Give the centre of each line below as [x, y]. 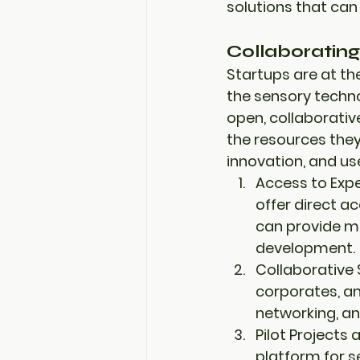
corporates [297, 291]
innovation [265, 161]
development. [305, 248]
